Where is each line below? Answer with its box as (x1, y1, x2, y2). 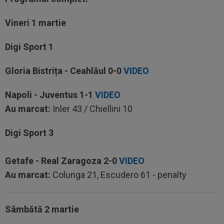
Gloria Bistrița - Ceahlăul (5, 65, 108, 76)
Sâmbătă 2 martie (5, 204, 79, 214)
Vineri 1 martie (5, 17, 66, 28)
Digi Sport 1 (5, 41, 53, 52)
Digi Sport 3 (5, 127, 53, 138)
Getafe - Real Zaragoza (5, 155, 103, 166)
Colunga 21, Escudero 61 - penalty (50, 169, 186, 180)
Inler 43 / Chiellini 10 (50, 103, 132, 114)
